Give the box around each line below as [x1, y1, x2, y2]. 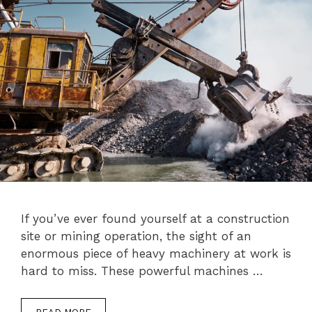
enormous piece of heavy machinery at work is [21, 247, 291, 261]
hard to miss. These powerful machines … [21, 264, 263, 279]
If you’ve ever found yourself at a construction [21, 212, 290, 226]
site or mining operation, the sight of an [21, 229, 251, 244]
